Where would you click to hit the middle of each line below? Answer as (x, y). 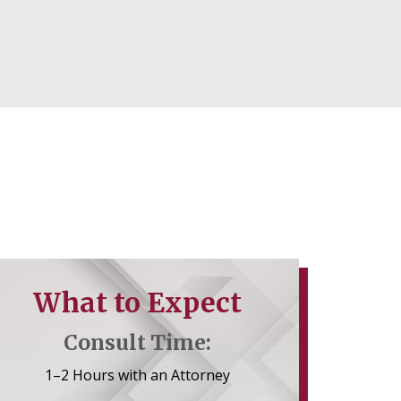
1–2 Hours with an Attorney (137, 375)
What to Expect (137, 303)
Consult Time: (137, 342)
